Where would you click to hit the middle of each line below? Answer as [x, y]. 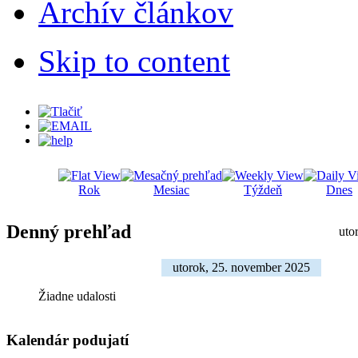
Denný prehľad [69, 231]
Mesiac [171, 189]
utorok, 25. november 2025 [241, 267]
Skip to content [134, 61]
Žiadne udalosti [77, 296]
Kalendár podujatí [68, 340]
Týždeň [263, 189]
